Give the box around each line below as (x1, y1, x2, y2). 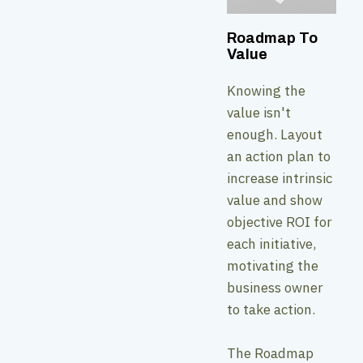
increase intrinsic (227, 169, 332, 187)
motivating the (227, 256, 318, 275)
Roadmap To (227, 29, 318, 46)
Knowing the (227, 81, 305, 100)
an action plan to (227, 147, 331, 165)
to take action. (227, 300, 315, 318)
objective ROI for (227, 212, 332, 231)
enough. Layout (227, 125, 322, 143)
